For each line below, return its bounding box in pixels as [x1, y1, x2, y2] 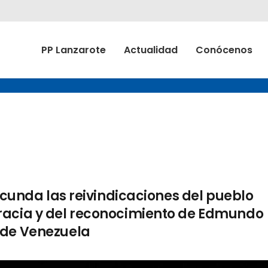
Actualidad [124, 43, 178, 57]
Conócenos [196, 43, 252, 57]
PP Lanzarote [41, 43, 106, 57]
